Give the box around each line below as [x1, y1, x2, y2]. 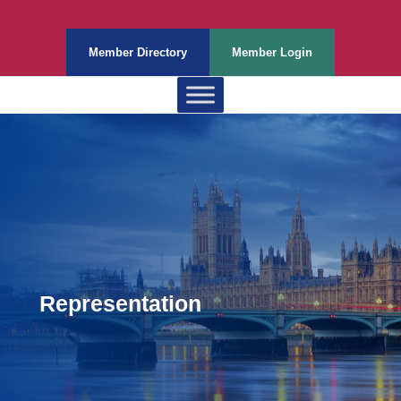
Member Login [232, 46, 312, 59]
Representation [39, 291, 201, 316]
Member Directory [89, 46, 187, 59]
